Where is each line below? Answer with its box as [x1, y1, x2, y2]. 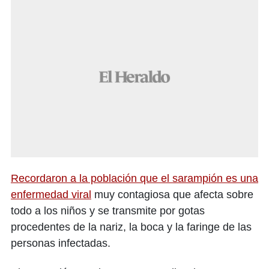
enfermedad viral [11, 189, 91, 201]
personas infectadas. [11, 237, 110, 250]
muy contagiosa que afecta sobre [91, 189, 253, 201]
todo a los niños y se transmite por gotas [11, 205, 205, 217]
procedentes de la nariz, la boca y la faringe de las [11, 221, 252, 234]
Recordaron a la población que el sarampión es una [11, 172, 258, 185]
